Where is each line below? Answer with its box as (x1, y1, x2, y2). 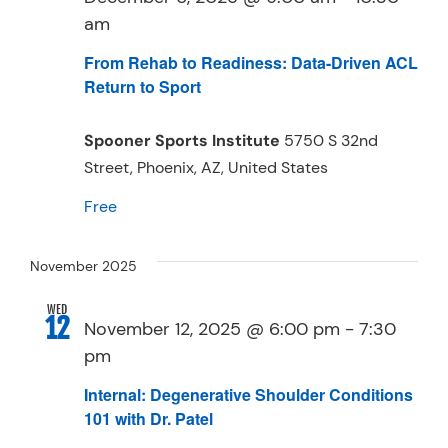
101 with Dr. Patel (84, 407, 213, 431)
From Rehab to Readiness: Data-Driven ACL (84, 50, 418, 74)
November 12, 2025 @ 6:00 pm (84, 317, 340, 340)
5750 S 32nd (284, 129, 378, 151)
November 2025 (30, 256, 137, 275)
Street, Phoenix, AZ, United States (84, 156, 328, 178)
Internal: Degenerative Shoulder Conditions (84, 383, 413, 407)
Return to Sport (84, 74, 201, 98)
